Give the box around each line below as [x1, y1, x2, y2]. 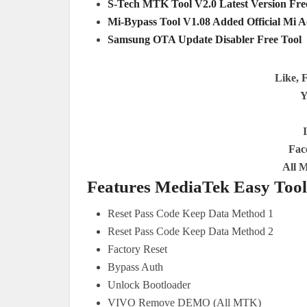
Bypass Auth [108, 260, 163, 273]
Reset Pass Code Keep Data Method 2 [108, 225, 273, 237]
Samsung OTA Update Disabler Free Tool [108, 33, 302, 45]
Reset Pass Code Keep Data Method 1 [108, 207, 273, 219]
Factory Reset [108, 243, 167, 255]
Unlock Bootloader [108, 278, 191, 291]
